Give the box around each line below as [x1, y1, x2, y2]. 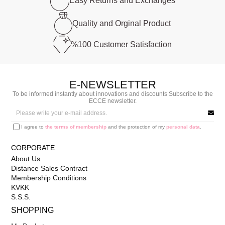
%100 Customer [71, 40, 130, 49]
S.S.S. [11, 192, 31, 201]
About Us [11, 154, 41, 163]
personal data [166, 124, 200, 130]
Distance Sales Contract [11, 164, 88, 172]
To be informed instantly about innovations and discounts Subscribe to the [12, 90, 213, 97]
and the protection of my [106, 124, 167, 130]
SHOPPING [11, 205, 54, 214]
